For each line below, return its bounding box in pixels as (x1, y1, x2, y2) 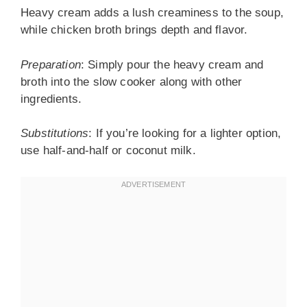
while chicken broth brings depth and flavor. (21, 23, 248, 36)
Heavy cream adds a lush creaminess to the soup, (21, 6, 284, 19)
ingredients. (21, 92, 82, 106)
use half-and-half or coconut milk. (21, 144, 196, 157)
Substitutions (21, 127, 89, 140)
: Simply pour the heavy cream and (80, 58, 264, 71)
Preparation (21, 58, 81, 71)
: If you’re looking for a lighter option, (88, 127, 282, 140)
